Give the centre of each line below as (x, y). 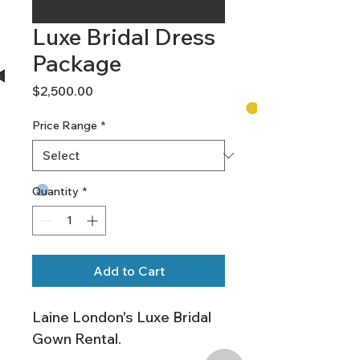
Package (77, 63)
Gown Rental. (77, 339)
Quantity (55, 191)
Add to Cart (129, 271)
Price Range (65, 125)
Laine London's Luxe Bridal (123, 317)
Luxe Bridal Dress (124, 37)
